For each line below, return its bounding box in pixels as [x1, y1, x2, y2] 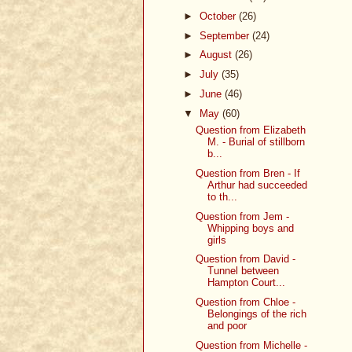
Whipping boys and [207, 222, 295, 234]
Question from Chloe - [196, 296, 296, 309]
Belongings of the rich [207, 308, 307, 321]
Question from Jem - [196, 210, 290, 222]
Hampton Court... [207, 277, 286, 289]
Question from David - [196, 253, 296, 266]
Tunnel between [207, 265, 280, 277]
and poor [207, 320, 247, 332]
